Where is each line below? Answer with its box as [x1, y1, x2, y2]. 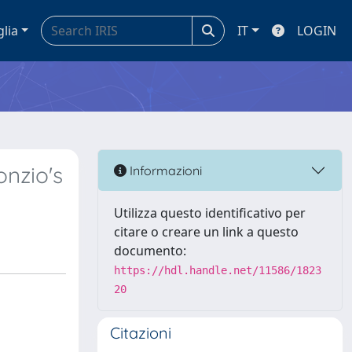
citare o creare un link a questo [114, 223, 299, 240]
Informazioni [126, 162, 202, 178]
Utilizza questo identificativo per [114, 204, 306, 222]
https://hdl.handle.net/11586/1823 [114, 264, 321, 277]
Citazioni [110, 323, 171, 343]
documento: [114, 242, 186, 259]
